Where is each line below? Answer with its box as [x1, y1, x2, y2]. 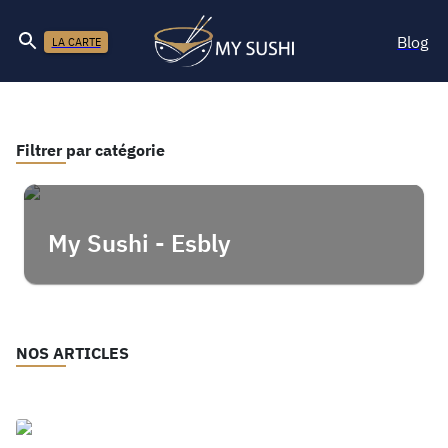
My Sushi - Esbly [48, 227, 231, 259]
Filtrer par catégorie [16, 140, 165, 160]
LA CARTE [51, 34, 101, 49]
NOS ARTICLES [16, 343, 129, 363]
